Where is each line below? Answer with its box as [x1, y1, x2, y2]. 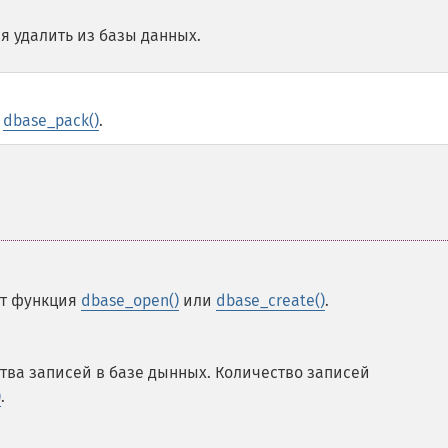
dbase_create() [216, 291, 325, 310]
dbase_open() [81, 291, 179, 310]
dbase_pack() [3, 111, 99, 130]
